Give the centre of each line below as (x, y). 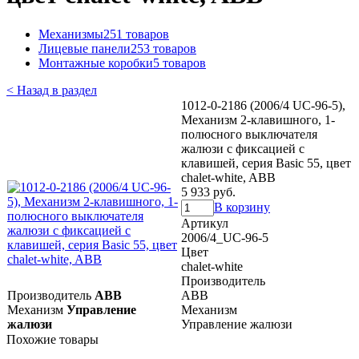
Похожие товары (52, 339)
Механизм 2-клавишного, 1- (258, 119)
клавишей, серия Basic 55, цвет (266, 163)
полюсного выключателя (249, 134)
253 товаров (163, 48)
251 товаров (136, 34)
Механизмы (71, 34)
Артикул (205, 223)
